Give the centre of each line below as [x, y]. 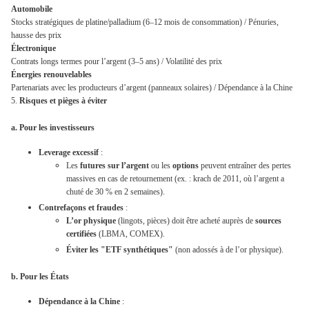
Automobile [32, 9]
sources [268, 221]
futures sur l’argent [114, 166]
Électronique [33, 49]
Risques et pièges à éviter [63, 101]
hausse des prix [36, 36]
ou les [161, 166]
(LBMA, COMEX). [131, 234]
